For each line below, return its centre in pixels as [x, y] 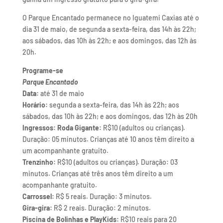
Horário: [35, 105]
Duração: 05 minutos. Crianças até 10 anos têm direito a [108, 139]
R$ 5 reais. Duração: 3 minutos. [103, 196]
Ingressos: [39, 128]
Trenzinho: [39, 162]
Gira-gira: [37, 208]
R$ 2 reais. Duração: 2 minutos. [101, 208]
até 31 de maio [61, 93]
